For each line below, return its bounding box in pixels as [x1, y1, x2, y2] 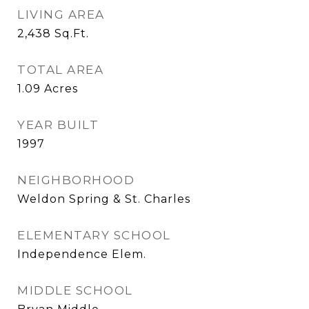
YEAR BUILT [17, 118, 99, 132]
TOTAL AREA [17, 63, 103, 77]
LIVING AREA [17, 8, 105, 21]
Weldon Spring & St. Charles [17, 192, 190, 206]
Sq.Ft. [54, 27, 89, 40]
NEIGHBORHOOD [17, 173, 134, 187]
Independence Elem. [17, 248, 146, 261]
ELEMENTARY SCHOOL [17, 228, 171, 242]
